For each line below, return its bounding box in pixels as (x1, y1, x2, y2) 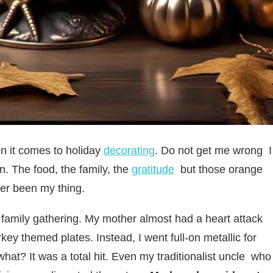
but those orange (174, 163, 263, 175)
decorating (104, 144, 155, 157)
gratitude (132, 163, 174, 175)
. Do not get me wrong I (155, 144, 272, 157)
